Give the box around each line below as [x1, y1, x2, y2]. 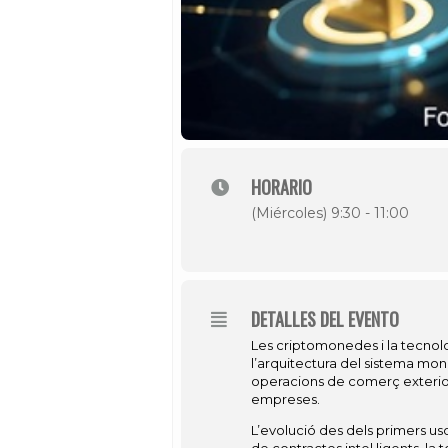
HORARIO [251, 174, 312, 200]
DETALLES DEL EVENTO [251, 306, 399, 332]
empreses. [251, 391, 320, 407]
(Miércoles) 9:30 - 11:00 [251, 204, 409, 222]
